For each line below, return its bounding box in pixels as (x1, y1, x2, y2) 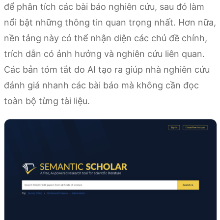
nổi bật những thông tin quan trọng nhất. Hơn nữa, (4, 17, 216, 27)
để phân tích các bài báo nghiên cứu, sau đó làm (4, 1, 204, 12)
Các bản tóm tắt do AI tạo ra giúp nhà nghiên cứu (4, 64, 210, 75)
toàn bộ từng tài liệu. (4, 95, 90, 106)
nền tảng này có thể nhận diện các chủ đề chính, (4, 32, 207, 43)
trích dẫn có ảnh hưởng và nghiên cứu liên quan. (4, 48, 205, 59)
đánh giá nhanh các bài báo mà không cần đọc (4, 80, 199, 90)
